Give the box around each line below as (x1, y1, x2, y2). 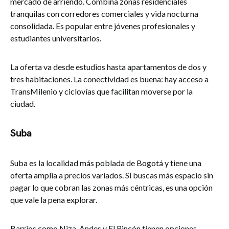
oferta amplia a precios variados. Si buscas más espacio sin (10, 170, 213, 180)
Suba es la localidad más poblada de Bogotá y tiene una (10, 158, 201, 168)
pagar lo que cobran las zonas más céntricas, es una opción (10, 182, 213, 192)
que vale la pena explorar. (10, 195, 97, 204)
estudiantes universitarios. (10, 33, 101, 43)
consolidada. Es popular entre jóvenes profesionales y (10, 21, 195, 31)
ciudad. (10, 99, 35, 108)
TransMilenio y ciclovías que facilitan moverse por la (10, 86, 193, 96)
